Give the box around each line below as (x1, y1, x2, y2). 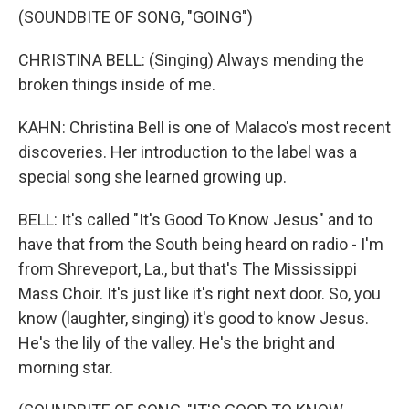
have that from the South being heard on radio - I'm (18, 235, 383, 254)
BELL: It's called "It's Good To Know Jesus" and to (18, 210, 372, 229)
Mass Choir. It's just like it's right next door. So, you (18, 284, 381, 303)
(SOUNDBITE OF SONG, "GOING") (18, 7, 253, 26)
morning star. (18, 358, 113, 377)
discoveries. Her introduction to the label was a (18, 142, 357, 162)
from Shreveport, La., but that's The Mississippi (18, 259, 357, 278)
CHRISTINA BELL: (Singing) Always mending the (18, 50, 364, 69)
